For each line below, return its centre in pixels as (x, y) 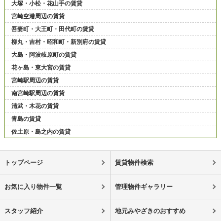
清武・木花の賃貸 (35, 106)
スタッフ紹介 (23, 211)
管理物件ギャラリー (144, 186)
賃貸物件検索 (134, 162)
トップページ (23, 162)
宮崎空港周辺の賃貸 (38, 16)
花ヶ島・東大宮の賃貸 (41, 67)
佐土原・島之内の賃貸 (41, 131)
